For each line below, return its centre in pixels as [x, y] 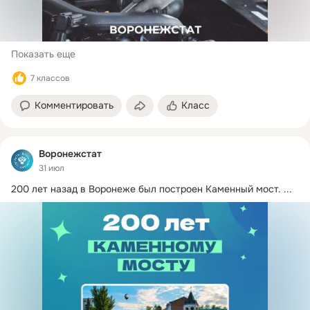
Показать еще [43, 54]
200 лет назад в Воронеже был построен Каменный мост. [146, 189]
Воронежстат [70, 154]
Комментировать [74, 106]
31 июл [52, 168]
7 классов [50, 79]
